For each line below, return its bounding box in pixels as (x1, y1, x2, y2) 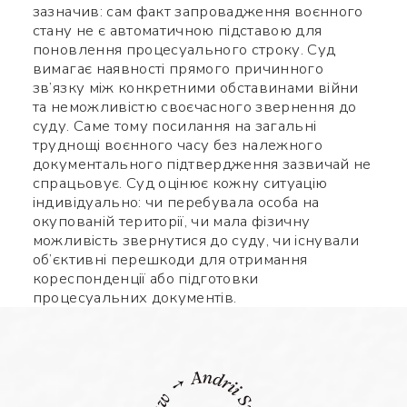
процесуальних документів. (32, 286, 237, 308)
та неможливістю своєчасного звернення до (32, 95, 357, 117)
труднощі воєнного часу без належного (32, 134, 323, 155)
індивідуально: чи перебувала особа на (32, 191, 320, 213)
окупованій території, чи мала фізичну (32, 210, 311, 232)
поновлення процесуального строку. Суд (32, 38, 336, 60)
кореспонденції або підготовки (32, 267, 259, 289)
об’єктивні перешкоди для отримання (32, 248, 308, 270)
